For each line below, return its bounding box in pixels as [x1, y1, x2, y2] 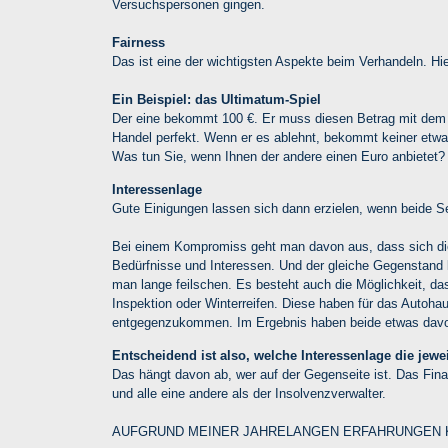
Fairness [112, 34, 165, 50]
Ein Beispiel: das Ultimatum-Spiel [112, 91, 321, 107]
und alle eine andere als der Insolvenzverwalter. [112, 386, 386, 402]
